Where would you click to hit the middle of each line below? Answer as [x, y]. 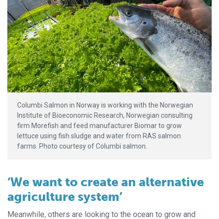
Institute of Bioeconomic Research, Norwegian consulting [105, 115]
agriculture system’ [65, 197]
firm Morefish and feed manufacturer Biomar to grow [99, 125]
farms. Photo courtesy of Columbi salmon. [82, 146]
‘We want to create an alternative [106, 182]
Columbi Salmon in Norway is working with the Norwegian [105, 105]
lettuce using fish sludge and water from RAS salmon [99, 136]
